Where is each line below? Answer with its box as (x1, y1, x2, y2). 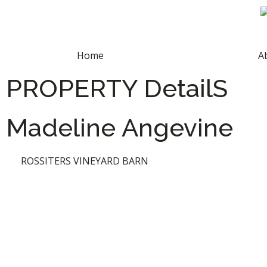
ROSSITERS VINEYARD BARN (21, 154, 148, 167)
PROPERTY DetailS (6, 74, 228, 103)
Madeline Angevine (6, 113, 233, 142)
